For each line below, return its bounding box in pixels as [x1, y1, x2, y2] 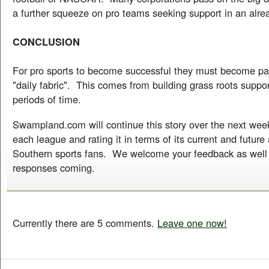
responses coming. [13, 160, 95, 175]
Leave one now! [157, 216, 227, 230]
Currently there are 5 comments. [13, 216, 157, 230]
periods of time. [13, 92, 81, 106]
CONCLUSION [13, 34, 80, 49]
